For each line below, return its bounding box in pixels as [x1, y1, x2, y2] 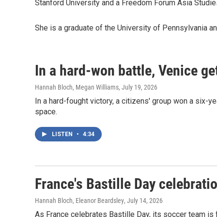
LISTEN [52, 131, 74, 138]
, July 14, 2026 [124, 197, 163, 204]
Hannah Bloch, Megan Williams [35, 83, 119, 91]
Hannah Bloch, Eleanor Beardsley [35, 197, 124, 204]
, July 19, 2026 [119, 83, 157, 91]
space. [35, 107, 57, 116]
